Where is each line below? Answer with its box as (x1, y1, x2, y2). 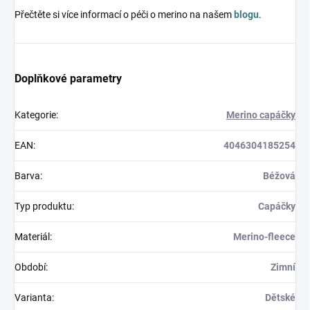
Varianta (15, 291, 52, 303)
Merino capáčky (226, 109, 295, 120)
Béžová (263, 170, 295, 181)
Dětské (265, 291, 295, 303)
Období (15, 261, 46, 273)
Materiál (15, 230, 50, 242)
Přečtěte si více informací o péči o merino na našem (15, 8, 234, 20)
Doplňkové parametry (15, 71, 122, 85)
